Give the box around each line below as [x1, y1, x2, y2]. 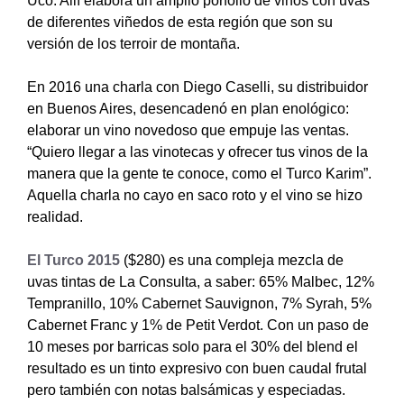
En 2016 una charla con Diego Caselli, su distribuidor [27, 78, 368, 95]
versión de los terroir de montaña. [27, 35, 240, 51]
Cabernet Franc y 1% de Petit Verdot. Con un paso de [27, 317, 369, 333]
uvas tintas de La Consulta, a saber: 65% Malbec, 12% [27, 273, 374, 289]
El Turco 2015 [27, 252, 120, 268]
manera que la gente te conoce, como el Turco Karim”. [27, 165, 372, 181]
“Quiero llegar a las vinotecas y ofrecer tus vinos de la [27, 143, 368, 160]
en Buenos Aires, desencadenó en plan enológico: [27, 100, 349, 116]
